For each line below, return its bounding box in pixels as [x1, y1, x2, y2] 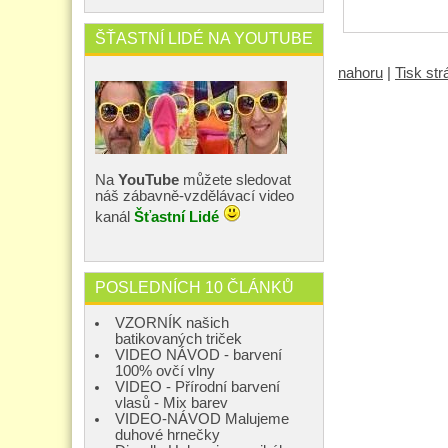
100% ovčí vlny [115, 362, 215, 379]
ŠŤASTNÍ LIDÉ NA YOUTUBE [95, 29, 313, 47]
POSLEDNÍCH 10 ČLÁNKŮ [95, 277, 294, 296]
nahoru [338, 64, 383, 81]
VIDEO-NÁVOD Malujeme [115, 410, 289, 427]
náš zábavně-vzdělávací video [95, 187, 294, 204]
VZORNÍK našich [115, 314, 229, 331]
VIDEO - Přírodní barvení [115, 378, 280, 395]
